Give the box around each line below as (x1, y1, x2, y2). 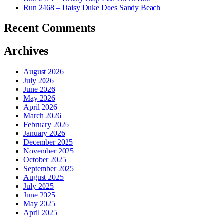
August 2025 (23, 173, 64, 182)
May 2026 (23, 94, 55, 103)
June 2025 (23, 191, 55, 199)
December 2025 (23, 138, 73, 147)
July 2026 (23, 76, 54, 85)
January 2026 (23, 129, 65, 138)
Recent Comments (4, 22, 95, 35)
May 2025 (23, 199, 55, 208)
